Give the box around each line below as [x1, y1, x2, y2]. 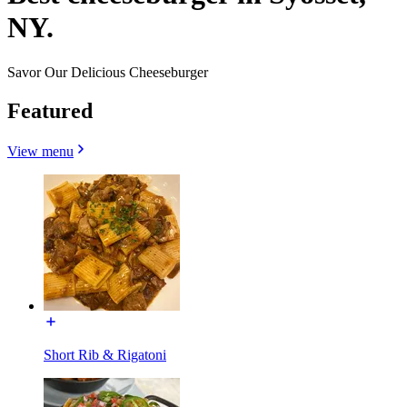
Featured [7, 98, 93, 123]
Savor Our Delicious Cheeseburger [7, 64, 208, 80]
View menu [7, 143, 74, 159]
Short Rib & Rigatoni [44, 346, 166, 362]
